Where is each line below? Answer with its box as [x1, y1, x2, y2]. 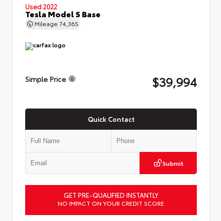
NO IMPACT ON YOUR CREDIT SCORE [58, 198, 164, 207]
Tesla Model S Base [25, 7, 101, 19]
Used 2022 [25, 1, 57, 11]
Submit [162, 158, 184, 167]
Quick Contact [87, 114, 135, 123]
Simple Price [25, 74, 66, 84]
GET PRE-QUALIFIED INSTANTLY [64, 190, 158, 199]
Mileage [33, 19, 59, 28]
